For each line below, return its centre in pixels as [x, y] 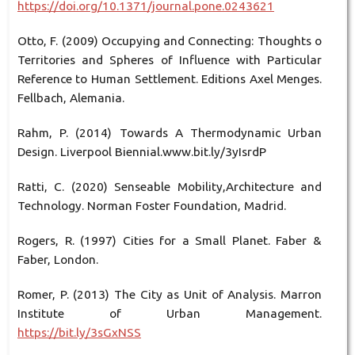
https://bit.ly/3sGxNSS [79, 333]
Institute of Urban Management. [170, 314]
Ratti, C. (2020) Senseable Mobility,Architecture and [170, 187]
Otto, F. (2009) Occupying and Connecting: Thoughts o [170, 41]
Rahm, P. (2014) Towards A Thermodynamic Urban [170, 133]
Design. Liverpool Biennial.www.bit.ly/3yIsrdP [141, 152]
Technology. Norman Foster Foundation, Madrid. [151, 206]
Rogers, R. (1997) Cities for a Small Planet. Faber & [170, 241]
